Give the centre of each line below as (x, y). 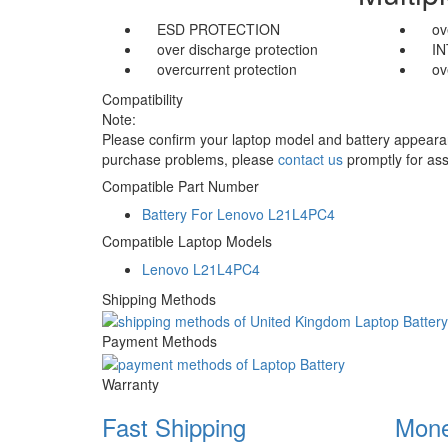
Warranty (130, 383)
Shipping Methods (159, 299)
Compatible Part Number (180, 186)
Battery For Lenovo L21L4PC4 (238, 214)
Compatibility (142, 99)
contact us (310, 159)
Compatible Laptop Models (187, 241)
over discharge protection (237, 49)
